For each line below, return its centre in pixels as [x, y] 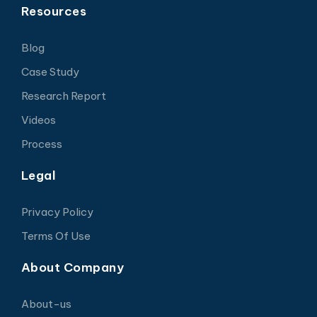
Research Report [63, 96]
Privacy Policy [57, 212]
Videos [38, 120]
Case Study [50, 72]
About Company [73, 268]
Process [41, 144]
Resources [54, 12]
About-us [46, 304]
